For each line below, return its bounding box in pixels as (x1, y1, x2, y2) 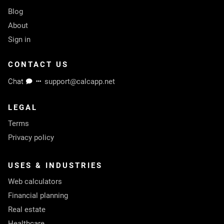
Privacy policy (8, 133, 54, 142)
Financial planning (8, 191, 68, 200)
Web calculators (8, 177, 62, 186)
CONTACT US (8, 60, 68, 69)
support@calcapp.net (44, 77, 115, 86)
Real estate (8, 205, 45, 214)
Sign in (8, 35, 30, 44)
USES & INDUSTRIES (8, 161, 102, 170)
